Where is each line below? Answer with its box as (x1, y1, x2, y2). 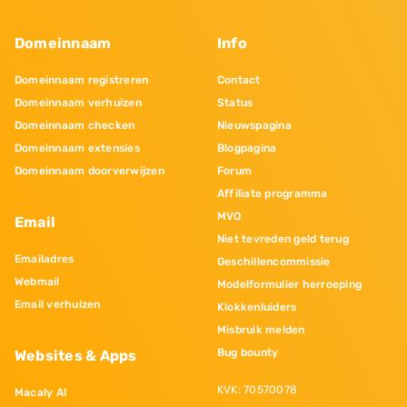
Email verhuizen (15, 298, 101, 312)
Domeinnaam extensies (15, 142, 140, 155)
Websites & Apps (15, 347, 137, 365)
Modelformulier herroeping (217, 278, 362, 292)
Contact (217, 74, 261, 87)
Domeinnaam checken (15, 119, 135, 133)
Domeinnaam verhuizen (15, 96, 142, 110)
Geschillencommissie (217, 255, 331, 269)
